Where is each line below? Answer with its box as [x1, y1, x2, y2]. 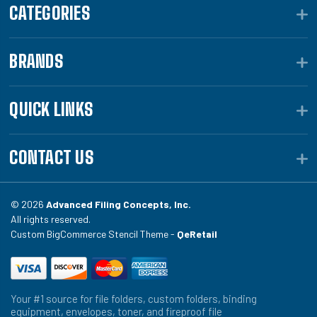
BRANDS [9, 50, 63, 71]
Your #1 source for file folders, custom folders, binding [11, 292, 257, 305]
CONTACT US [9, 146, 93, 168]
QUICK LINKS [9, 98, 93, 120]
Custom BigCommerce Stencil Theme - [11, 227, 177, 240]
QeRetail [177, 227, 217, 240]
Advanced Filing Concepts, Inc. [46, 197, 191, 210]
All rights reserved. [11, 212, 91, 225]
